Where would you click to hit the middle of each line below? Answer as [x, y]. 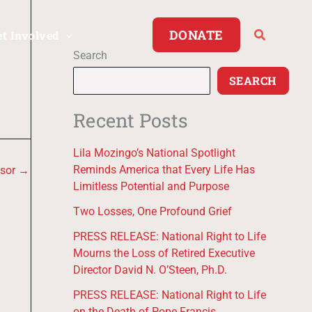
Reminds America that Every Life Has [164, 170]
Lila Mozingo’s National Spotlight [154, 153]
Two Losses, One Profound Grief [152, 212]
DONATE [196, 35]
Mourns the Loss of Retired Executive [164, 253]
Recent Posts [130, 120]
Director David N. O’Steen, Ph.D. [150, 270]
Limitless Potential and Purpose [151, 187]
